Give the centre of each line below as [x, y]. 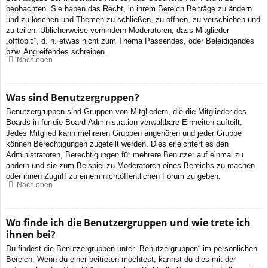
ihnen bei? [31, 234]
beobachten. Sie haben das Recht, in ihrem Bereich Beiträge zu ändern [129, 8]
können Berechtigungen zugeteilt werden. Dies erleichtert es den [117, 144]
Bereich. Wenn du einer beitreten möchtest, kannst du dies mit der [121, 259]
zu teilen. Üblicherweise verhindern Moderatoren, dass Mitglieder [118, 30]
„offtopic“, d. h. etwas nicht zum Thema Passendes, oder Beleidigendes [130, 41]
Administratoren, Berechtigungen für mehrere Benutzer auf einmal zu [125, 155]
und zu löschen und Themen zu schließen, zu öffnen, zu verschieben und [133, 19]
